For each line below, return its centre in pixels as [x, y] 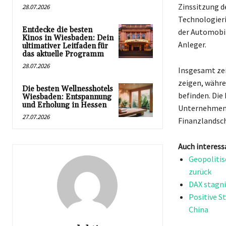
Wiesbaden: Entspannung [67, 97]
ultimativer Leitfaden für [65, 46]
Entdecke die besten [57, 30]
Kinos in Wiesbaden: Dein [68, 38]
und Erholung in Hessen [64, 105]
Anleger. [192, 44]
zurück [200, 171]
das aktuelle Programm [63, 54]
